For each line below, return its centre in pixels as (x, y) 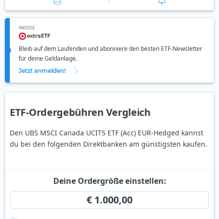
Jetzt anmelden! (42, 71)
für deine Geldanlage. (48, 59)
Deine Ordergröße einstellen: (109, 181)
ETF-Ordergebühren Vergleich (80, 112)
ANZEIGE (27, 28)
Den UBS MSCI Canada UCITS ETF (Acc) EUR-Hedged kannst (107, 133)
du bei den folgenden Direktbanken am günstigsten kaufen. (109, 144)
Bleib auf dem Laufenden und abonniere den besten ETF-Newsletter (110, 49)
